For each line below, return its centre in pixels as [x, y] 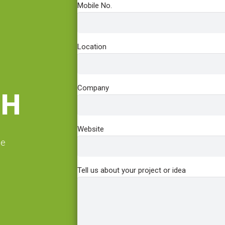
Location [92, 46]
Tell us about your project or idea [132, 170]
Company [93, 88]
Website [91, 129]
